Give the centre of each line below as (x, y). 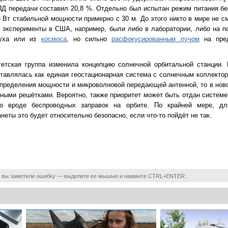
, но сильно (89, 39)
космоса (54, 39)
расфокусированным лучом (155, 39)
